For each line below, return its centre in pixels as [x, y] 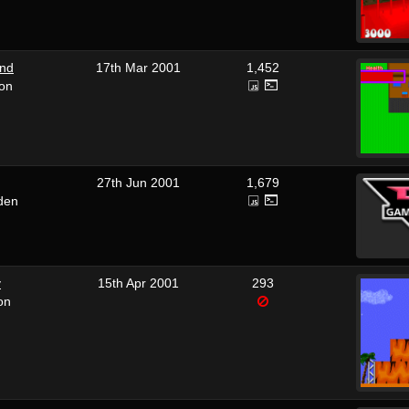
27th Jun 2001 [138, 183]
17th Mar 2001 [138, 68]
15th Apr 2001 [138, 283]
